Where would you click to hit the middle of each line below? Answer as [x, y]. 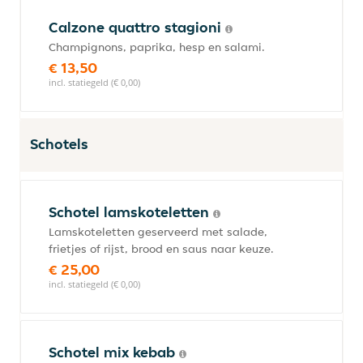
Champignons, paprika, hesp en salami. [157, 47]
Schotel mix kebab [114, 352]
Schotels [59, 144]
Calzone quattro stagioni [137, 27]
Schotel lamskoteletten [131, 212]
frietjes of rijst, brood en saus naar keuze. [161, 249]
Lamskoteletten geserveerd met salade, [158, 232]
